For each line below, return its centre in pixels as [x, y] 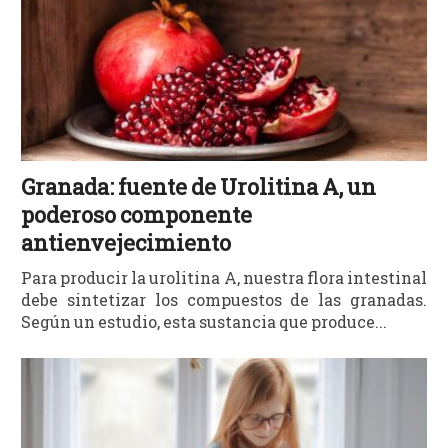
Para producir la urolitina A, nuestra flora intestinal [224, 277]
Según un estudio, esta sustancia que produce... [204, 321]
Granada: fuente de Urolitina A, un [199, 186]
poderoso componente [137, 214]
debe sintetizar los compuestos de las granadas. [224, 299]
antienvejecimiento [126, 242]
